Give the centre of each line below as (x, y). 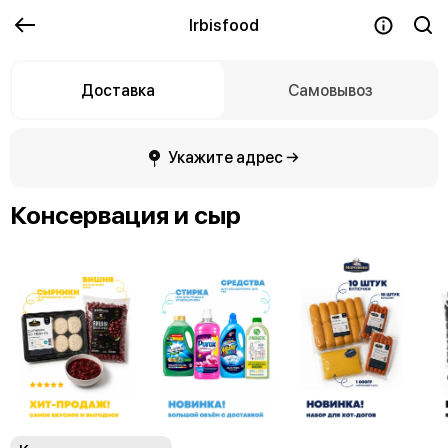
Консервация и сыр (125, 215)
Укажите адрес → (233, 157)
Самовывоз (330, 90)
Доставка (118, 90)
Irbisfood (224, 25)
